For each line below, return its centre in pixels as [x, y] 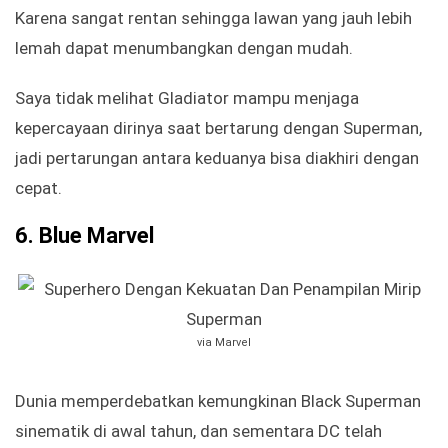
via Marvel [224, 343]
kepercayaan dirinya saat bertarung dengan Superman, [218, 128]
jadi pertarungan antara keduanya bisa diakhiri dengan [217, 158]
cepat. [38, 188]
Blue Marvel [96, 236]
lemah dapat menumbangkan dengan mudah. [184, 48]
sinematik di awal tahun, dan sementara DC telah [198, 431]
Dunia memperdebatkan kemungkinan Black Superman [218, 401]
